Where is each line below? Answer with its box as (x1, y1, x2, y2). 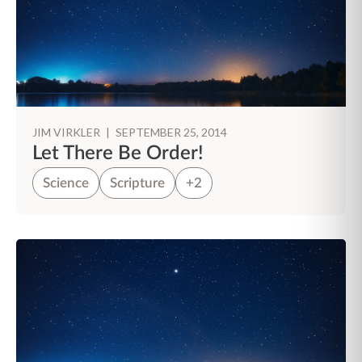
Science (43, 176, 89, 190)
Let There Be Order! (32, 144, 204, 163)
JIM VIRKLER (32, 125, 103, 139)
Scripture (110, 176, 165, 190)
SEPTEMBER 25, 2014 (116, 125, 227, 139)
